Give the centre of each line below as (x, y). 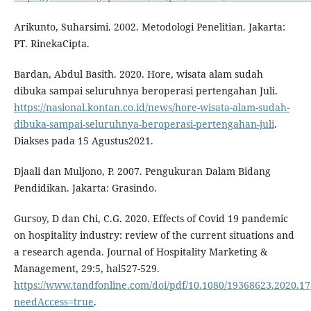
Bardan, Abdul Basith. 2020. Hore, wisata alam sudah (138, 74)
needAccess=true (53, 302)
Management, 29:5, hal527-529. (86, 269)
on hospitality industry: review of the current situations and (154, 235)
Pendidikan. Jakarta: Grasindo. (85, 188)
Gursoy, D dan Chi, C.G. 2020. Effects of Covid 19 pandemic (151, 219)
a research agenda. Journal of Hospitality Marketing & (140, 252)
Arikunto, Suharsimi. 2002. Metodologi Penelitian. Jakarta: (149, 27)
